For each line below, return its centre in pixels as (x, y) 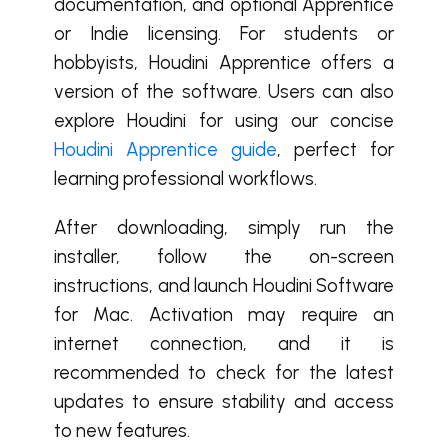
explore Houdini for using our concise (224, 120)
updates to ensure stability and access (224, 401)
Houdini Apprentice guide (165, 149)
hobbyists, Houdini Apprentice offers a (224, 62)
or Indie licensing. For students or (224, 33)
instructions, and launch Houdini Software (224, 285)
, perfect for (335, 149)
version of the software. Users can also (224, 91)
